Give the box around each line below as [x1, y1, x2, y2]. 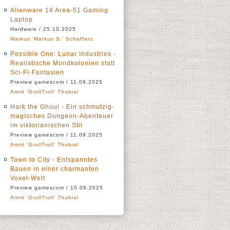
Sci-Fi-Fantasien [10, 69, 64, 76]
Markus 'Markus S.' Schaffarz [10, 36, 93, 42]
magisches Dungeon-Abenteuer [10, 112, 113, 120]
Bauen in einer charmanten [10, 165, 99, 172]
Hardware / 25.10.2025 [10, 26, 76, 32]
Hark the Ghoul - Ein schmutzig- [10, 103, 114, 110]
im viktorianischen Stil [10, 122, 83, 129]
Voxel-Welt [10, 175, 45, 182]
